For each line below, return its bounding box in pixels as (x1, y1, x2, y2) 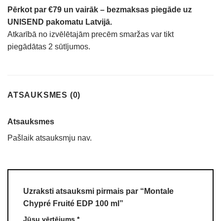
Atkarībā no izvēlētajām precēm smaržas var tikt (7, 30, 174, 39)
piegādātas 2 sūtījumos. (7, 42, 90, 51)
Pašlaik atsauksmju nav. (7, 134, 92, 143)
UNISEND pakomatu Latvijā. (7, 18, 112, 27)
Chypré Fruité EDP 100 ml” (23, 199, 123, 208)
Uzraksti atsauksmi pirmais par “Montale (23, 186, 174, 195)
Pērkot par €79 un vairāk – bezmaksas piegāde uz (7, 5, 192, 14)
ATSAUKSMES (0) (7, 91, 81, 100)
